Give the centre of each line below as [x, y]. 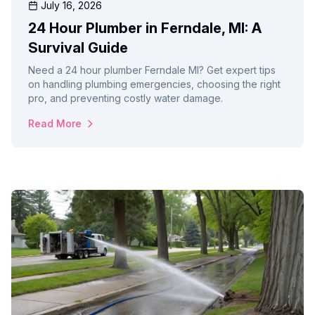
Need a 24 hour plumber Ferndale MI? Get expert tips [152, 70]
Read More [55, 124]
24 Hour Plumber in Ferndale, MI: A [145, 28]
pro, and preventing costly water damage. [126, 98]
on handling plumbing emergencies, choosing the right [154, 84]
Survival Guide [78, 48]
